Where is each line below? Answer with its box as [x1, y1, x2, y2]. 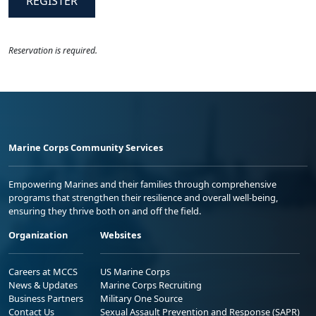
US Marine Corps [100, 265, 170, 278]
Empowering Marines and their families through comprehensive [8, 177, 276, 190]
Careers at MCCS [8, 265, 78, 278]
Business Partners [8, 291, 83, 305]
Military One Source [100, 291, 183, 305]
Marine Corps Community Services [8, 140, 163, 154]
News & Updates [8, 278, 78, 291]
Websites [100, 228, 141, 241]
